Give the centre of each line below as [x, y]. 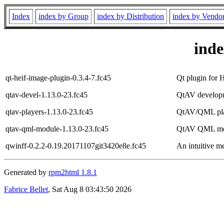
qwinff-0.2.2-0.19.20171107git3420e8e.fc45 [76, 145]
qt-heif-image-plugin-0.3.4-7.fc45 [58, 77]
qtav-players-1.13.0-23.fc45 [49, 111]
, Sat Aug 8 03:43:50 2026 [90, 189]
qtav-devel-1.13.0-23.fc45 [46, 94]
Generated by [26, 172]
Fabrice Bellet [26, 189]
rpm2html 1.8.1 [73, 172]
